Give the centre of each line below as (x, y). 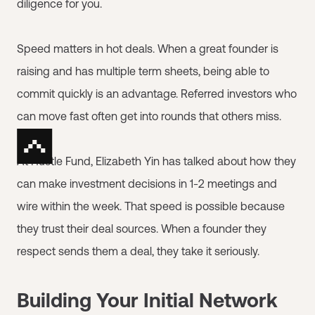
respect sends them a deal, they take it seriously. (138, 251)
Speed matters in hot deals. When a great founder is (148, 48)
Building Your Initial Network (147, 300)
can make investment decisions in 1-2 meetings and (147, 183)
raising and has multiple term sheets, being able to (143, 71)
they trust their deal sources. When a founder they (142, 228)
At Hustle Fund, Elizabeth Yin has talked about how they (156, 161)
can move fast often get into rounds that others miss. (149, 116)
